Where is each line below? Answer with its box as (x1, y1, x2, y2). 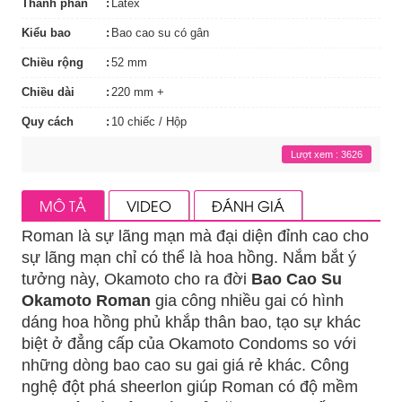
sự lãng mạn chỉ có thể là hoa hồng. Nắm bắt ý (22, 249, 356, 267)
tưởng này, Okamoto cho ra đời (22, 270, 251, 288)
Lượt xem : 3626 (291, 149, 363, 160)
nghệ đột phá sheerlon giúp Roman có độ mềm (22, 378, 358, 396)
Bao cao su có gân (111, 26, 209, 39)
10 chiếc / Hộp (111, 115, 187, 128)
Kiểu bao (22, 26, 71, 39)
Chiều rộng (22, 56, 83, 69)
